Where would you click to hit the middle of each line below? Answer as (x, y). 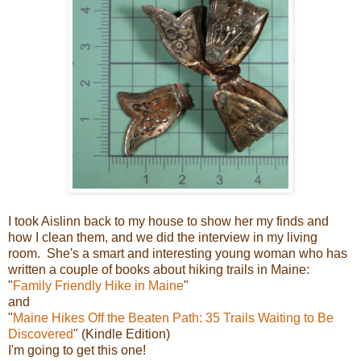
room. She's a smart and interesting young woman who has (178, 253)
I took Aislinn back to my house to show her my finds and (168, 221)
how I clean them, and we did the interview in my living (163, 237)
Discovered (41, 334)
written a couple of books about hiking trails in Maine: (159, 269)
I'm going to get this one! (77, 350)
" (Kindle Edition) (122, 334)
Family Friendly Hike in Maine (98, 285)
